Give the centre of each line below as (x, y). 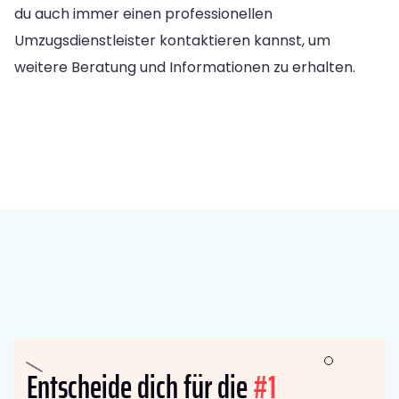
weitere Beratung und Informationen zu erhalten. (185, 67)
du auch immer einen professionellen (143, 13)
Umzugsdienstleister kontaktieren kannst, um (172, 40)
